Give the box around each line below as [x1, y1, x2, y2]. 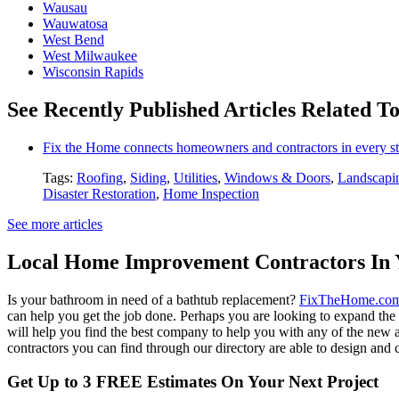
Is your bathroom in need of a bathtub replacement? [7, 291, 299, 307]
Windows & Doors [224, 169, 330, 185]
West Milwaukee [43, 48, 137, 64]
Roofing [77, 169, 123, 185]
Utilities [174, 169, 217, 185]
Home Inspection [163, 185, 259, 201]
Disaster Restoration [43, 185, 156, 201]
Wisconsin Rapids [43, 64, 143, 80]
